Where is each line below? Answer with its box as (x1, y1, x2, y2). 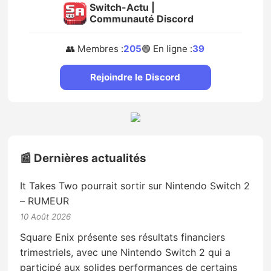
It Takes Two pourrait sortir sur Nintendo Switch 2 (20, 180, 250, 192)
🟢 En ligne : (142, 42, 193, 54)
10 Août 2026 (20, 212, 71, 222)
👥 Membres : (66, 42, 124, 54)
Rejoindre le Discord (90, 71, 181, 83)
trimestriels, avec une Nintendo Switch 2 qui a (20, 246, 231, 259)
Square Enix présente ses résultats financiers (20, 231, 226, 244)
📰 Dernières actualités (20, 151, 147, 166)
